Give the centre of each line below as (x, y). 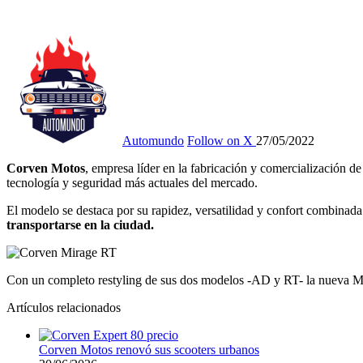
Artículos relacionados (64, 307)
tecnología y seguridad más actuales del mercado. (132, 182)
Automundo (153, 140)
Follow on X (220, 140)
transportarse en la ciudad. (80, 224)
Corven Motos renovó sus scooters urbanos (149, 349)
